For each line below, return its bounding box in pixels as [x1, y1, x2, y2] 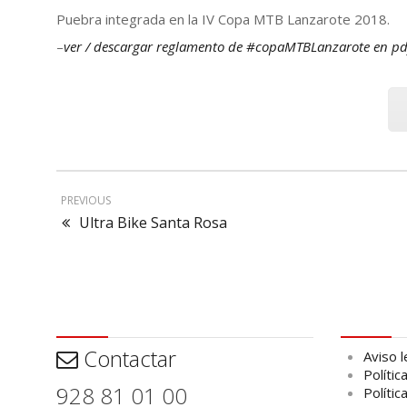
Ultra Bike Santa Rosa [79, 213, 227, 233]
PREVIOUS [61, 193, 111, 208]
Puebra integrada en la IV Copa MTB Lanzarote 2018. [56, 10, 393, 28]
